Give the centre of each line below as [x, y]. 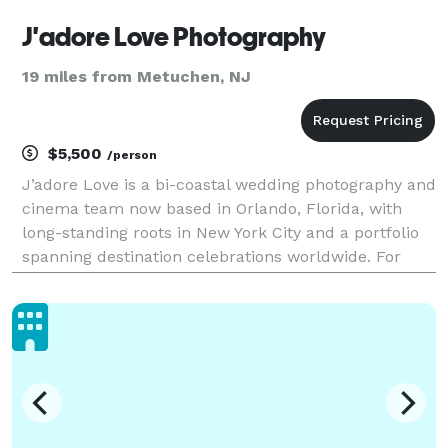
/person [132, 154]
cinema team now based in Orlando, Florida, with [212, 208]
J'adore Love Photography [174, 36]
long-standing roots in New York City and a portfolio [220, 232]
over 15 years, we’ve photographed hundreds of [203, 280]
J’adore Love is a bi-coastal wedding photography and [229, 184]
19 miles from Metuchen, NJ [136, 76]
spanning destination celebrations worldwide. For [211, 256]
